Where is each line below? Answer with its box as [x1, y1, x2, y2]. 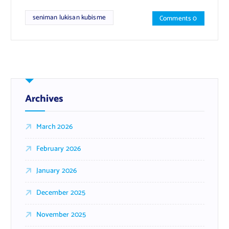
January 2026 [36, 165, 77, 177]
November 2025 [36, 209, 86, 221]
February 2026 [36, 143, 81, 155]
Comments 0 [159, 13, 197, 25]
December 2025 [36, 187, 86, 199]
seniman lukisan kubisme [32, 12, 106, 24]
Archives [25, 90, 63, 107]
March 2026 [36, 121, 73, 133]
